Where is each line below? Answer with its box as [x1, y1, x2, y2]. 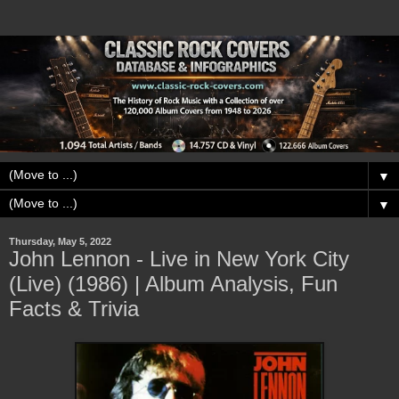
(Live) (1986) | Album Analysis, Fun [9, 271, 338, 296]
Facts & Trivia [9, 296, 139, 321]
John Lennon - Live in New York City [9, 246, 349, 271]
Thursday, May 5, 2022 [9, 235, 111, 247]
